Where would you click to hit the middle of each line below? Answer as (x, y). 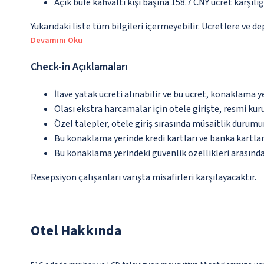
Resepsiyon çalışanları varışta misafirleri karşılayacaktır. (143, 178)
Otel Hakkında (76, 231)
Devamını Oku (57, 41)
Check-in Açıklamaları (79, 67)
